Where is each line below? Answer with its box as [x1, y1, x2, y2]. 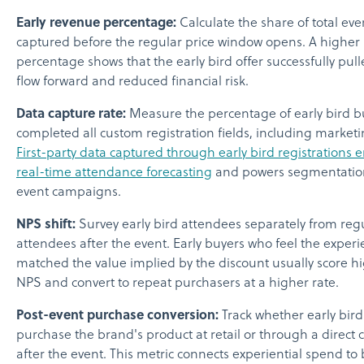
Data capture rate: [16, 106, 126, 122]
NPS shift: [16, 217, 76, 232]
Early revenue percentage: [16, 15, 176, 31]
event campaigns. [16, 184, 121, 200]
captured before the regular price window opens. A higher [16, 35, 360, 50]
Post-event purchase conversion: [16, 308, 219, 323]
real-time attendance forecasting [16, 165, 212, 180]
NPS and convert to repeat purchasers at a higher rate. [16, 275, 339, 291]
